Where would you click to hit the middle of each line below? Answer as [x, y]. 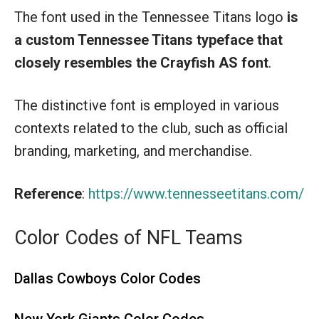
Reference [48, 194]
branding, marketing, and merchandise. [133, 151]
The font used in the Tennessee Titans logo [151, 17]
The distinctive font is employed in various [147, 105]
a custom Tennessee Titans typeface [134, 40]
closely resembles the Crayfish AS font [141, 63]
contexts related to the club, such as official [151, 128]
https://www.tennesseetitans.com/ [196, 194]
